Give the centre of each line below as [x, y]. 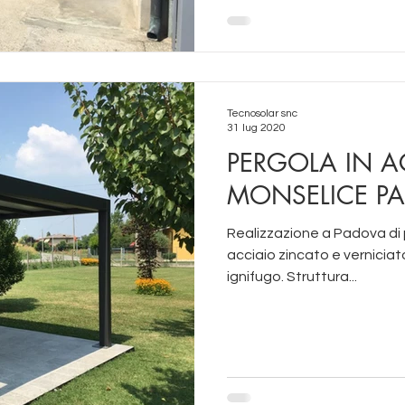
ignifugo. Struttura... [292, 277]
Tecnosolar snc [262, 113]
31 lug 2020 [256, 128]
